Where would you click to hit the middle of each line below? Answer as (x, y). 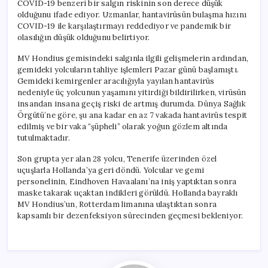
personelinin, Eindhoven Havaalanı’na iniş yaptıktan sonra (127, 181)
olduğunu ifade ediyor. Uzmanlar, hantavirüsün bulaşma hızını (132, 14)
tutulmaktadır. (44, 138)
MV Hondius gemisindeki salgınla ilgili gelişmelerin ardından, (133, 58)
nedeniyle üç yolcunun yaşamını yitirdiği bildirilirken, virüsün (132, 92)
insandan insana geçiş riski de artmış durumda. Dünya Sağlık (132, 103)
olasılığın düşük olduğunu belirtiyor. (84, 37)
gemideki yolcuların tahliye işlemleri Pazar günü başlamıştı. (128, 69)
